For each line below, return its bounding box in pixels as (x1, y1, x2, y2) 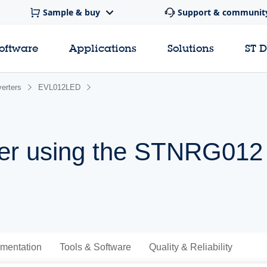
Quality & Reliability (148, 242, 232, 252)
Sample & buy (42, 7, 100, 18)
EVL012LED (38, 83, 80, 92)
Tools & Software (59, 242, 131, 252)
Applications (69, 42, 136, 55)
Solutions (167, 42, 214, 55)
